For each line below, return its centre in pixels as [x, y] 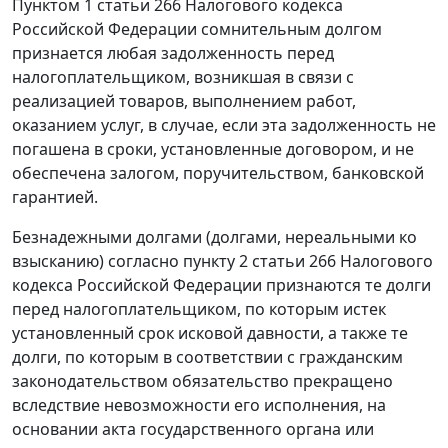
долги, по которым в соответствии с [155, 357]
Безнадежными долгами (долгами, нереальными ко [214, 237]
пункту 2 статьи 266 [259, 261]
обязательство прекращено [280, 381]
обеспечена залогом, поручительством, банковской [218, 173]
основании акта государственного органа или [193, 429]
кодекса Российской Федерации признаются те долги [221, 285]
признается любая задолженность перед [173, 53]
